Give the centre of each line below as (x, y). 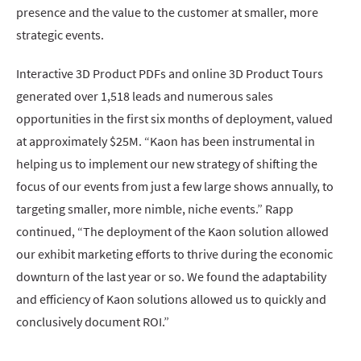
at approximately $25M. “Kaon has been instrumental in (166, 141)
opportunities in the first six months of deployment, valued (174, 118)
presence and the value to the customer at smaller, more (167, 12)
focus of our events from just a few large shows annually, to (175, 186)
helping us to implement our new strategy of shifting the (167, 163)
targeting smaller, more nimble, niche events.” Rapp (155, 208)
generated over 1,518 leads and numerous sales (145, 95)
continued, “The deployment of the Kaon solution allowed (172, 231)
